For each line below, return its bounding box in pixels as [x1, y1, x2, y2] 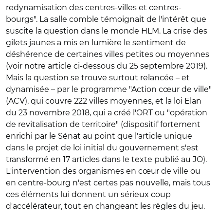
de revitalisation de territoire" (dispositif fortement [6, 119, 200, 129]
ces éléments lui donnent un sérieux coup [6, 189, 171, 199]
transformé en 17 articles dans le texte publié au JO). [6, 154, 207, 164]
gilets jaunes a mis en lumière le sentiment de [6, 37, 186, 47]
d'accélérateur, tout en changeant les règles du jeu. [6, 201, 205, 211]
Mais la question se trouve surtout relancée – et [6, 73, 190, 82]
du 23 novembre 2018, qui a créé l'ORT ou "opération [6, 108, 207, 117]
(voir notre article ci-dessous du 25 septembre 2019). [6, 61, 207, 71]
